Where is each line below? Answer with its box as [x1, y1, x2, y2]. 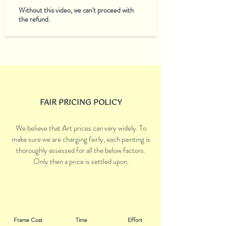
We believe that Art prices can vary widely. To [15, 123, 146, 134]
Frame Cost [13, 215, 42, 224]
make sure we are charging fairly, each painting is [11, 134, 150, 145]
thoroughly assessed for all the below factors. [16, 145, 145, 156]
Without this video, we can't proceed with [19, 5, 134, 15]
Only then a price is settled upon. [33, 156, 129, 167]
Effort [127, 215, 142, 224]
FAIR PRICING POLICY [39, 96, 122, 109]
